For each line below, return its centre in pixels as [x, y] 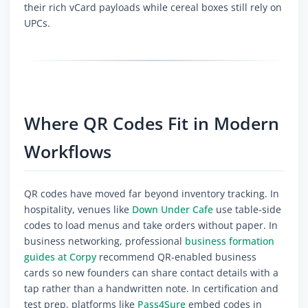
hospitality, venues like [78, 210]
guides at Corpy [60, 257]
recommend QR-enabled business [176, 257]
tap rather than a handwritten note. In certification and [151, 289]
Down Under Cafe [173, 210]
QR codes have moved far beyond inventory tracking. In [152, 194]
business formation [230, 241]
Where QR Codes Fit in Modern [152, 124]
